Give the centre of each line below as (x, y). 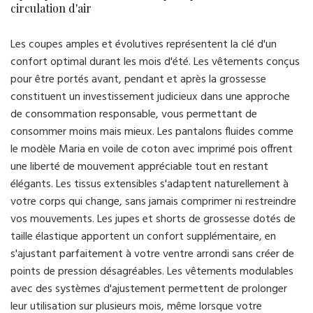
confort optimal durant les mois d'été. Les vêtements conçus (155, 63)
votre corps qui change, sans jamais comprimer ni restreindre (153, 202)
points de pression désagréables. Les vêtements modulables (152, 272)
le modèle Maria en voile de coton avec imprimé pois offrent (152, 150)
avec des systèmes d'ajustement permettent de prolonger (149, 290)
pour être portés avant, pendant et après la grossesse (138, 80)
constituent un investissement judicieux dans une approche (150, 97)
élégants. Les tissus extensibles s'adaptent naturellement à (150, 185)
